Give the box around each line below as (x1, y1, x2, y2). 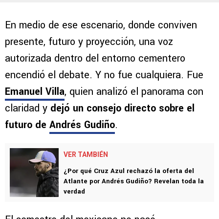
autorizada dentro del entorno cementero (5, 51, 185, 66)
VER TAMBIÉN (64, 151, 108, 159)
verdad (64, 187, 85, 197)
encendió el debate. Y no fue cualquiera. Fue (5, 68, 203, 83)
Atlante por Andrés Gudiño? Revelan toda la (64, 176, 204, 186)
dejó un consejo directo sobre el (50, 101, 195, 116)
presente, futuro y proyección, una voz (5, 35, 173, 49)
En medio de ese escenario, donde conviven (5, 18, 197, 33)
